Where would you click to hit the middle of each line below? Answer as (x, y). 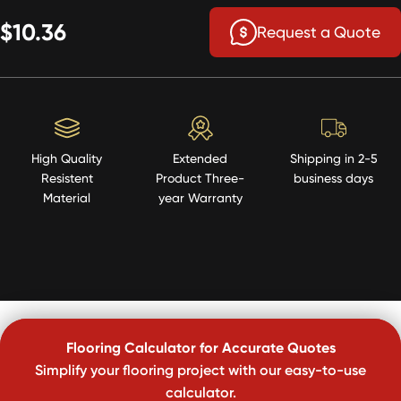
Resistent (67, 177)
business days (334, 177)
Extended (200, 158)
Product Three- (200, 177)
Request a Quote (319, 32)
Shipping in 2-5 (333, 158)
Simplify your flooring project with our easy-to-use (200, 369)
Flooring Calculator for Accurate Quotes (200, 347)
